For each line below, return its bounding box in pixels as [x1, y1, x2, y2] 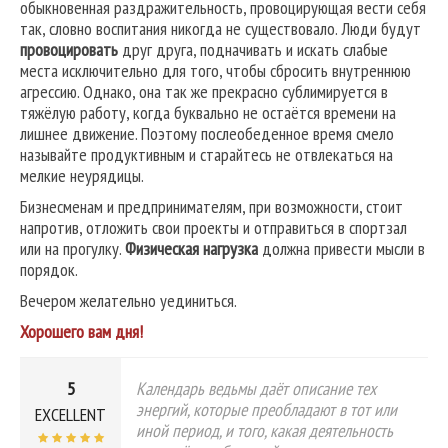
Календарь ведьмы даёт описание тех [136, 377, 376, 401]
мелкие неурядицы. [20, 164, 144, 188]
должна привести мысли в [258, 237, 425, 261]
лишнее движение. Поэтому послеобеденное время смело [20, 122, 394, 146]
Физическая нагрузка [125, 237, 258, 261]
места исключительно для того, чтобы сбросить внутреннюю [20, 59, 411, 83]
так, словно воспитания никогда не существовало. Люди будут [20, 17, 421, 41]
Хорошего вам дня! [20, 320, 143, 344]
